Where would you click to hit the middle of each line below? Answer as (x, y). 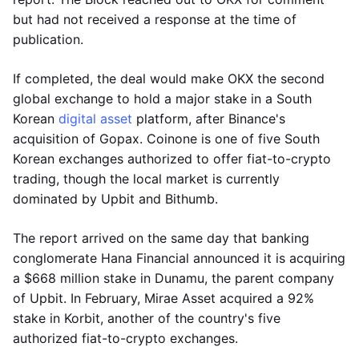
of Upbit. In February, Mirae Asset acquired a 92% (163, 298)
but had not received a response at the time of (155, 19)
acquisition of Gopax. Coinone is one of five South (166, 139)
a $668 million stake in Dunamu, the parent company (173, 278)
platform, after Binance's (211, 119)
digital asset (97, 119)
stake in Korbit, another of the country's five (147, 318)
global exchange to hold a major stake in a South (162, 99)
